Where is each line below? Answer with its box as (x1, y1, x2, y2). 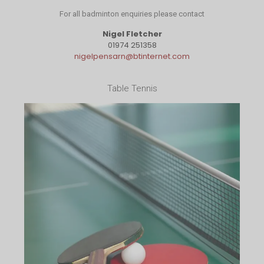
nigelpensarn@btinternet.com (74, 51, 190, 62)
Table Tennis (107, 83, 157, 94)
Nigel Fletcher (102, 28, 162, 40)
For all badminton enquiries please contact (60, 9, 204, 19)
